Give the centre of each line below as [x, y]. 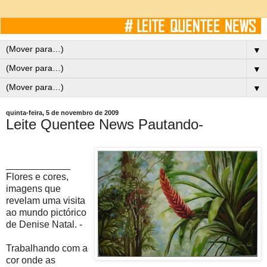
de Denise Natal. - [44, 224]
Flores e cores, [37, 176]
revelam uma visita [46, 200]
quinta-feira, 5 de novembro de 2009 [62, 112]
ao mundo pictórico [46, 212]
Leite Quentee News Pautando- [105, 124]
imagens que [33, 188]
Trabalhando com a [47, 248]
